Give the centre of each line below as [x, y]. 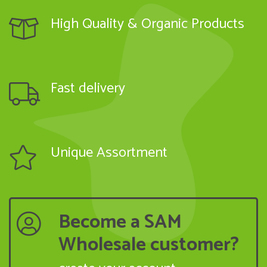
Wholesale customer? [149, 245]
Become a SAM [120, 222]
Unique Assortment [109, 153]
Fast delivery [88, 89]
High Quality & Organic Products [148, 24]
